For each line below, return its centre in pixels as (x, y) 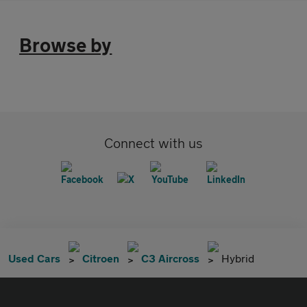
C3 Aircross (170, 258)
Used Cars (34, 258)
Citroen (101, 258)
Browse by (66, 45)
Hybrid (238, 258)
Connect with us (153, 143)
